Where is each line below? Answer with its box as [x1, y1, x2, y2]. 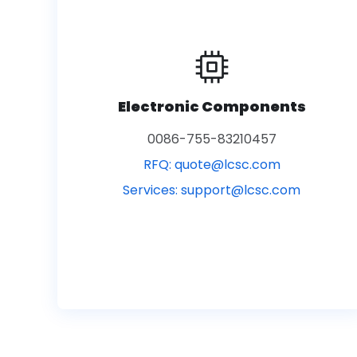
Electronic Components [117, 96, 306, 116]
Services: [123, 181, 178, 199]
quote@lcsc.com [174, 155, 280, 174]
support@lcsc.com [181, 181, 300, 199]
